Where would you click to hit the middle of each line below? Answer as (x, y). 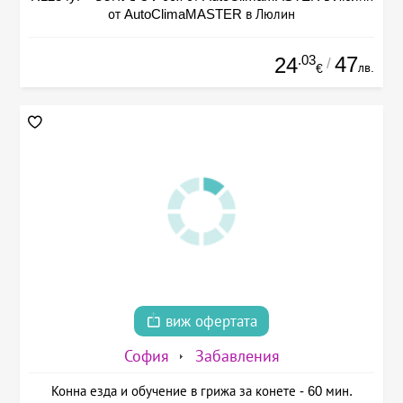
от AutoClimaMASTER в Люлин (201, 14)
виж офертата (209, 321)
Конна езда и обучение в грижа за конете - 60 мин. (201, 390)
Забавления (237, 356)
